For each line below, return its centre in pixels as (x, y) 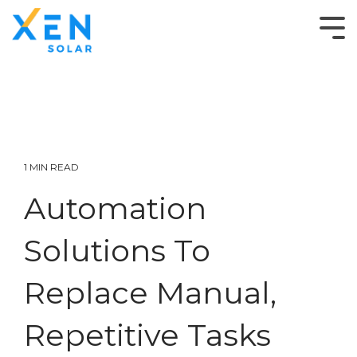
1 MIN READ (51, 167)
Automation (115, 208)
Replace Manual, (150, 293)
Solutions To (117, 251)
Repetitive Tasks (147, 335)
